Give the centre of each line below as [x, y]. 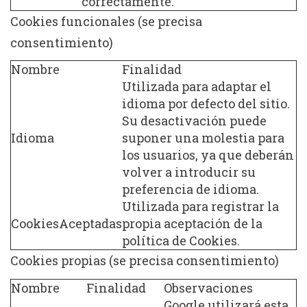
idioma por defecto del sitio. [206, 103]
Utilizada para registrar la [200, 206]
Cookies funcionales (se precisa [106, 21]
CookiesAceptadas [66, 223]
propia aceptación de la [192, 223]
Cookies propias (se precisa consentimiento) [145, 260]
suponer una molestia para [203, 138]
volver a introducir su [189, 172]
